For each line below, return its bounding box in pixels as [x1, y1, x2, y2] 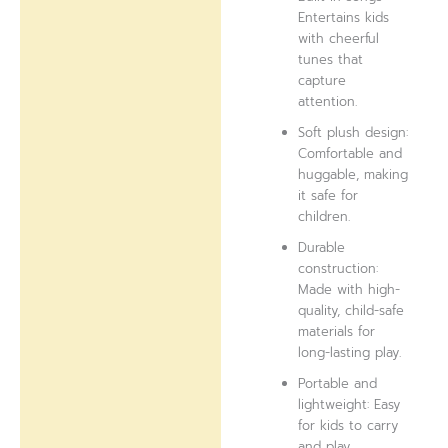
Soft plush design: [298, 122, 409, 142]
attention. [298, 91, 358, 111]
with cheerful [298, 28, 380, 48]
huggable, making [298, 164, 409, 184]
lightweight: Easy [298, 394, 401, 414]
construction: [298, 258, 379, 278]
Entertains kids [298, 7, 390, 27]
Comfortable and [298, 143, 403, 163]
